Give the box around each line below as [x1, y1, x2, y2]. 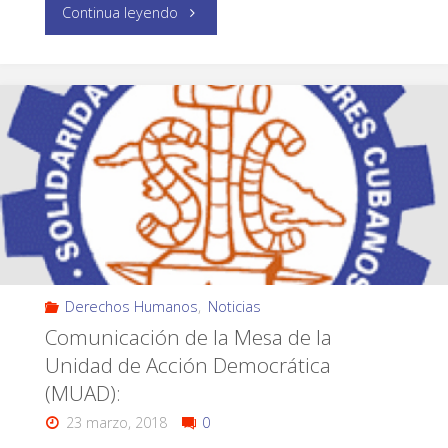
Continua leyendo [62, 2, 179, 22]
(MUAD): [44, 378, 121, 407]
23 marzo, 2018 [66, 412, 168, 432]
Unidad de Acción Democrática [44, 350, 331, 379]
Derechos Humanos [65, 296, 198, 316]
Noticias [207, 296, 261, 316]
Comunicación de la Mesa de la [44, 322, 332, 351]
